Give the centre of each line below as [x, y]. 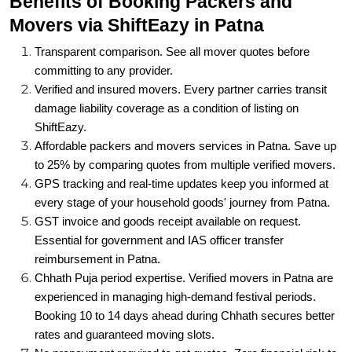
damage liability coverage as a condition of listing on [167, 72]
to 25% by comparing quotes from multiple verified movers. [185, 129]
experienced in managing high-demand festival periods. [175, 261]
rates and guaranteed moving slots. [125, 299]
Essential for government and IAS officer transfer [159, 204]
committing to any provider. [104, 35]
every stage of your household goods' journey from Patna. [182, 167]
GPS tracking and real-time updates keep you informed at [181, 148]
